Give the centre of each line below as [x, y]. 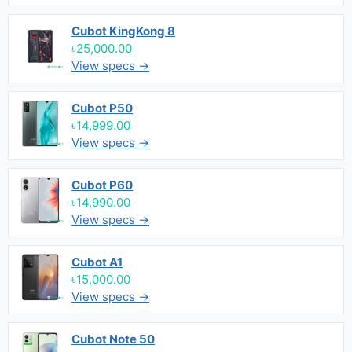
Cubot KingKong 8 [123, 31]
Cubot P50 [102, 108]
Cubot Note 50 [113, 339]
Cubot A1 [97, 262]
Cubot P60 [102, 185]
